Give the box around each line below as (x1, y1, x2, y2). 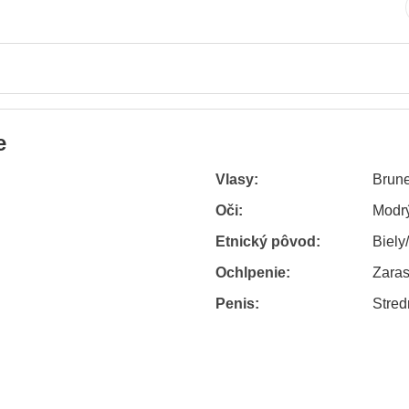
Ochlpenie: (215, 265, 290, 280)
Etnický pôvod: (215, 234, 320, 249)
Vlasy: (215, 172, 258, 187)
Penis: (215, 296, 259, 311)
